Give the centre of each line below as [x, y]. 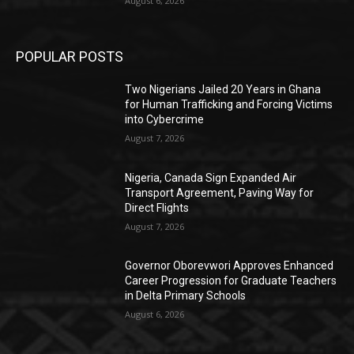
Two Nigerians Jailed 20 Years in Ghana [223, 89]
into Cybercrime [165, 119]
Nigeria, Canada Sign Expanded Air [211, 177]
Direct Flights [157, 207]
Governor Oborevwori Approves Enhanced [230, 266]
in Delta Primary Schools [186, 296]
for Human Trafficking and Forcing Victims [229, 104]
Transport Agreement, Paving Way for [220, 192]
